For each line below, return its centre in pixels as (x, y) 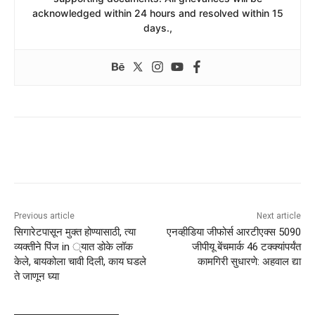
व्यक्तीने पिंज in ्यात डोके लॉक (73, 247)
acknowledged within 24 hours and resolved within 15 (157, 13)
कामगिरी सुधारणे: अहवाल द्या (249, 262)
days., (157, 28)
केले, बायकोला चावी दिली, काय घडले (80, 262)
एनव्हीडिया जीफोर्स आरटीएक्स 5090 (233, 232)
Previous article (44, 216)
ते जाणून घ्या (37, 277)
